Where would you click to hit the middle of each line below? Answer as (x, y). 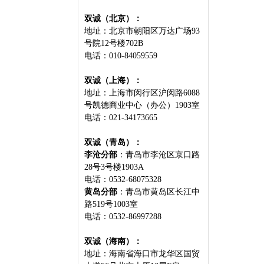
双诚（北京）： (113, 19)
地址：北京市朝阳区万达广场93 (142, 31)
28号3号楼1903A (115, 167)
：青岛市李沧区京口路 (159, 155)
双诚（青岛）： (114, 142)
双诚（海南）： (113, 241)
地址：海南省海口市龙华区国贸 (142, 254)
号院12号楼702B (115, 43)
